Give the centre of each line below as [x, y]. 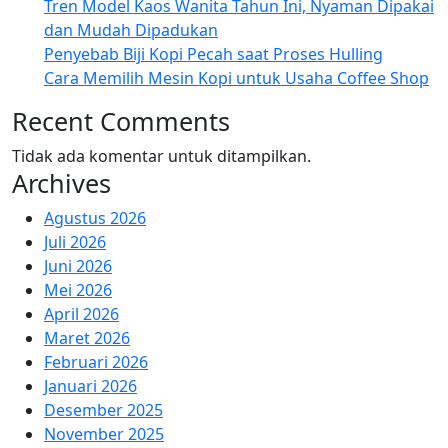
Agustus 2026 [95, 217]
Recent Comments [121, 120]
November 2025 [104, 433]
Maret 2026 [87, 337]
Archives [61, 182]
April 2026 [81, 313]
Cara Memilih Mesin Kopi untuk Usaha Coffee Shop [236, 77]
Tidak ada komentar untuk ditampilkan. [161, 155]
